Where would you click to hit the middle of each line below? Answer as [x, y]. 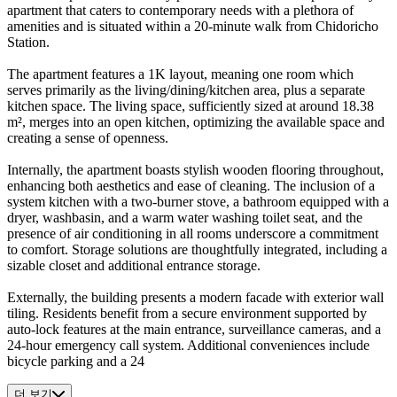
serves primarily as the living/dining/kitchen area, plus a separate [186, 90]
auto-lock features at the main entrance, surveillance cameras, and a [194, 330]
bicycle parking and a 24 [76, 362]
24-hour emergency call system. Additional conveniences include [188, 346]
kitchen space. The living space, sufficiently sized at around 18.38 [191, 106]
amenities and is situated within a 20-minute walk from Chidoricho [193, 27]
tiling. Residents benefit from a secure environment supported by [187, 314]
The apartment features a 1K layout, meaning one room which [180, 74]
